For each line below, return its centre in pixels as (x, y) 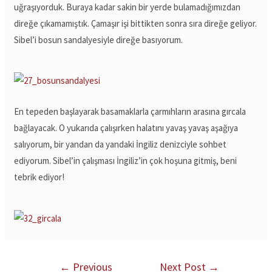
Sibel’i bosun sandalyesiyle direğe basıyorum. (99, 39)
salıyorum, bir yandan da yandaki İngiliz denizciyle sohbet (121, 144)
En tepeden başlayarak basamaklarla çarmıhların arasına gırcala (130, 112)
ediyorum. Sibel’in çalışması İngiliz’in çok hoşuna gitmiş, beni (126, 161)
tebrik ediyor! (39, 177)
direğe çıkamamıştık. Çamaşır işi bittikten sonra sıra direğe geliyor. (136, 23)
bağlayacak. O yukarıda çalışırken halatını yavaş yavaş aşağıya (126, 128)
